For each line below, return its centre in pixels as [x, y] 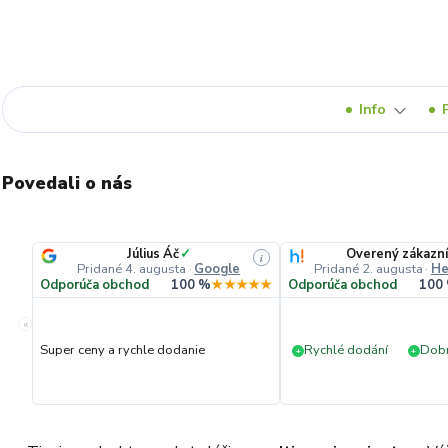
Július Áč [152, 254]
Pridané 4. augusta [132, 269]
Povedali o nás [67, 183]
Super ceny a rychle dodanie [123, 350]
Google [217, 269]
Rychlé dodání [346, 350]
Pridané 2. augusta [368, 269]
